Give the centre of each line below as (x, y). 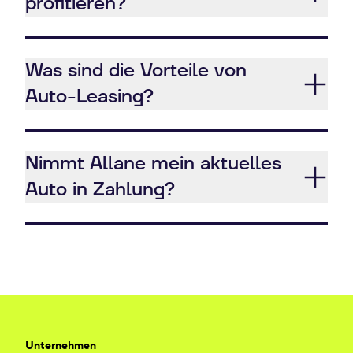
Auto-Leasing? (89, 97)
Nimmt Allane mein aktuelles (153, 164)
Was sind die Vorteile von (136, 71)
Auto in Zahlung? (100, 190)
